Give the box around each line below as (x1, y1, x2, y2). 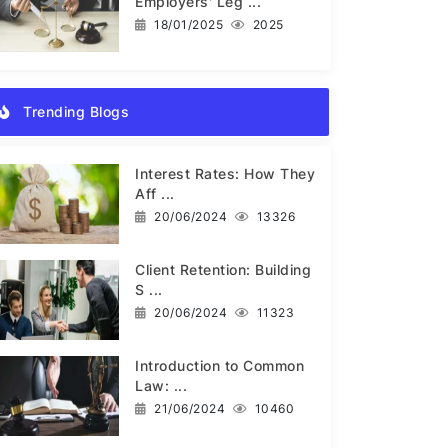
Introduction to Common (135, 356, 305, 374)
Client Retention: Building (135, 260, 312, 278)
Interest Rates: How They (135, 164, 316, 182)
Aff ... (135, 184, 175, 202)
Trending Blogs (18, 102, 129, 120)
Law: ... (135, 376, 188, 394)
